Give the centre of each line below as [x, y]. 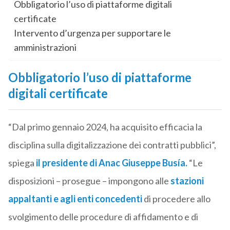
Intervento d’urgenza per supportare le [92, 33]
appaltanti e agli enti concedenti [75, 199]
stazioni [186, 181]
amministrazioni [45, 47]
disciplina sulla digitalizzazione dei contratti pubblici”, [112, 145]
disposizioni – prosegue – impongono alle [88, 181]
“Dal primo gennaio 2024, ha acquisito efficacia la [105, 127]
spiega [22, 163]
